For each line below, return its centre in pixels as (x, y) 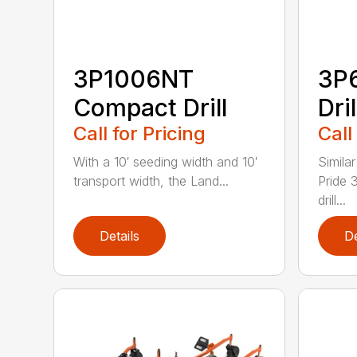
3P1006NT (134, 79)
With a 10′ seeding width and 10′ (166, 162)
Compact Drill (151, 108)
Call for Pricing (140, 134)
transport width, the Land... (151, 181)
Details (120, 236)
